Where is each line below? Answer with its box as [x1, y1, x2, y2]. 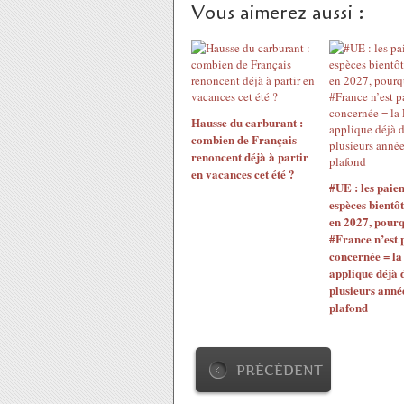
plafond [328, 298, 368, 316]
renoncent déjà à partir [191, 148, 308, 165]
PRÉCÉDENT [236, 362, 323, 379]
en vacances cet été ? [191, 165, 295, 182]
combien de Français [191, 131, 297, 148]
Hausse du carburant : [191, 114, 303, 131]
